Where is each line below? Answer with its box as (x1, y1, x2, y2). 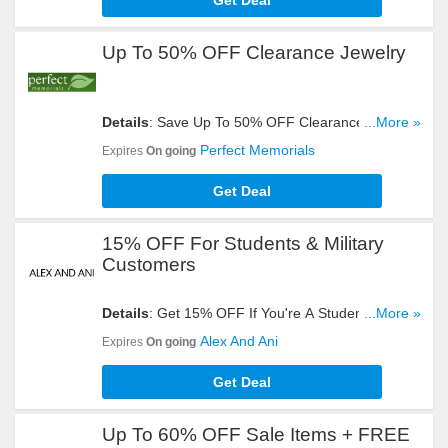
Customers (102, 254, 196, 275)
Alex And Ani (200, 333, 278, 349)
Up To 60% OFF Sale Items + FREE (102, 424, 410, 445)
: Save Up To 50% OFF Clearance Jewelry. (149, 114, 419, 130)
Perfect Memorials (200, 142, 315, 158)
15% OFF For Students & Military (102, 233, 384, 254)
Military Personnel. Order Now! (102, 325, 296, 341)
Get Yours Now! (102, 134, 201, 150)
